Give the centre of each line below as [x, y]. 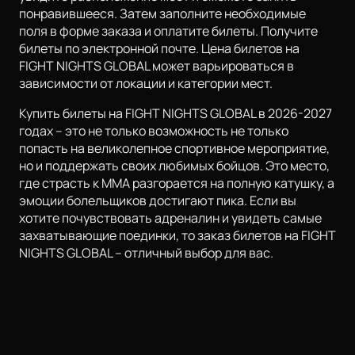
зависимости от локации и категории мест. [146, 84]
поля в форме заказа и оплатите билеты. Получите [168, 31]
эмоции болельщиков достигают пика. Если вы [158, 201]
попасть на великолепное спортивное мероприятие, [174, 149]
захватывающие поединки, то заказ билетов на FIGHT [177, 236]
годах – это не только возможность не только [154, 131]
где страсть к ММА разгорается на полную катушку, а [177, 183]
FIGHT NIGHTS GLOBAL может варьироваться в [157, 66]
